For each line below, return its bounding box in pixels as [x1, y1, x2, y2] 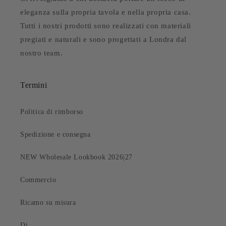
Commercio [20, 176, 56, 184]
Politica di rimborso [20, 108, 83, 116]
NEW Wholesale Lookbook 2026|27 [20, 153, 133, 161]
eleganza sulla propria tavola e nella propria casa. [20, 8, 191, 17]
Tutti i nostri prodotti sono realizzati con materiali [20, 22, 191, 30]
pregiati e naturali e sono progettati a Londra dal [20, 35, 187, 44]
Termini [20, 81, 47, 90]
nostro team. [20, 49, 63, 58]
